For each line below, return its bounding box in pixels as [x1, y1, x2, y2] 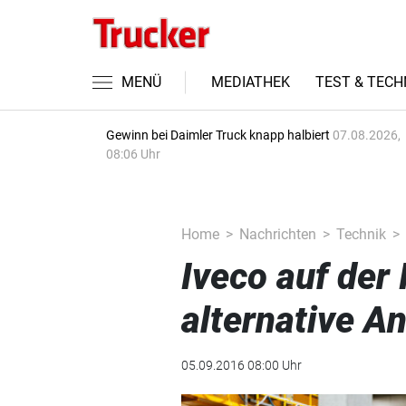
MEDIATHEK [211, 73, 290, 91]
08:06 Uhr [106, 147, 160, 161]
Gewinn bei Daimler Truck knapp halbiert [106, 128, 333, 142]
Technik [335, 226, 386, 243]
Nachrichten [238, 226, 316, 243]
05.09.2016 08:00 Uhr [180, 358, 302, 372]
